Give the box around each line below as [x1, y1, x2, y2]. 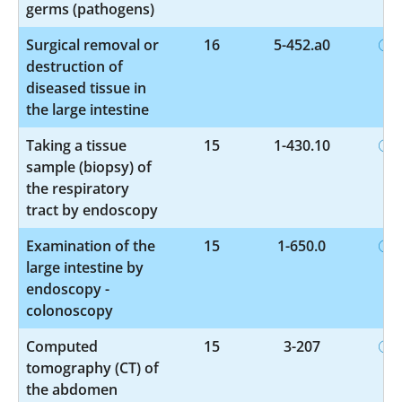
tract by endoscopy [26, 199, 158, 220]
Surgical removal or [26, 34, 159, 55]
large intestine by [26, 257, 144, 277]
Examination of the [26, 235, 155, 256]
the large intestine [26, 99, 149, 119]
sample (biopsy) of [26, 156, 152, 177]
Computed [26, 336, 98, 356]
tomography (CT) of [26, 357, 159, 378]
